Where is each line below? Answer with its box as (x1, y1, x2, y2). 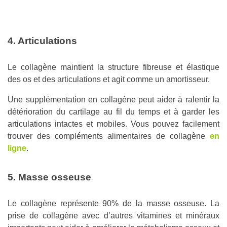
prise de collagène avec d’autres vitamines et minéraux (8, 211, 219, 220)
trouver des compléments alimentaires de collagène (8, 132, 210, 141)
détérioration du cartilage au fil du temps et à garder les (8, 107, 219, 117)
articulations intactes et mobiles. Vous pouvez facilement (8, 120, 219, 129)
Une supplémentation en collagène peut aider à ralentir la (8, 95, 219, 104)
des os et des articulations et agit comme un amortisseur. (8, 75, 210, 84)
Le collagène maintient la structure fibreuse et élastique (8, 63, 219, 72)
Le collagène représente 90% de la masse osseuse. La (8, 199, 219, 208)
